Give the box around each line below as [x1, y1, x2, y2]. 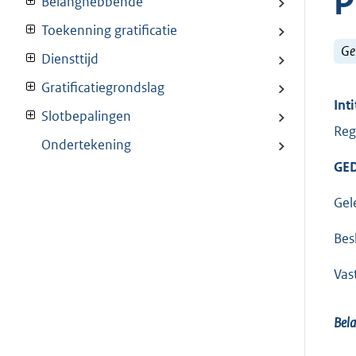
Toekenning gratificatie [41, 21, 177, 40]
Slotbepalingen [41, 107, 131, 126]
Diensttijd [41, 50, 99, 68]
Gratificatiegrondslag [41, 79, 164, 97]
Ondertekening [41, 136, 131, 154]
